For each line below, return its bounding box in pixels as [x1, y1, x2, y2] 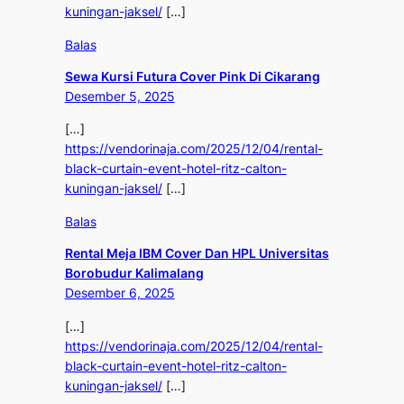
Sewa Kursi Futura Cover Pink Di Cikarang [64, 69, 320, 85]
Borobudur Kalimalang [64, 265, 204, 281]
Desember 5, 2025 [64, 88, 175, 105]
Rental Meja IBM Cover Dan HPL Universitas [64, 245, 329, 262]
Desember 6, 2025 [64, 285, 175, 301]
